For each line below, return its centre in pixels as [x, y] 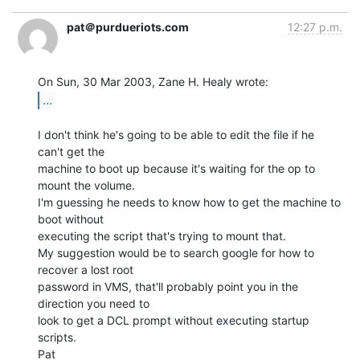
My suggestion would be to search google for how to [176, 252]
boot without [71, 219]
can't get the [71, 151]
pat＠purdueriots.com [128, 27]
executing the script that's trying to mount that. [162, 235]
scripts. [57, 337]
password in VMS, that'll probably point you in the [168, 286]
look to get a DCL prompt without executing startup [174, 320]
